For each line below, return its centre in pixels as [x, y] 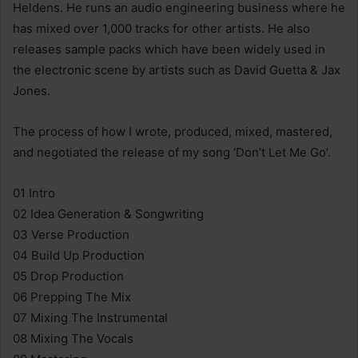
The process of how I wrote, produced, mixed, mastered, [173, 131]
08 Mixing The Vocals [73, 338]
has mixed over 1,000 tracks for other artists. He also [161, 28]
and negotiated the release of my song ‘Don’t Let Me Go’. [172, 152]
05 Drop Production [68, 276]
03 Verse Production [71, 235]
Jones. [32, 91]
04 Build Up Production [79, 255]
